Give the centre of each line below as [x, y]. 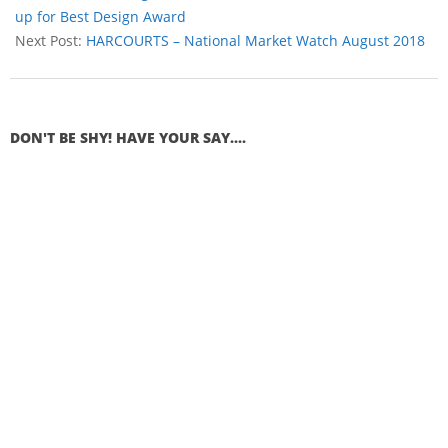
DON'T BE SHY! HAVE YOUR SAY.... [128, 137]
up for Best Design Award [100, 16]
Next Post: [50, 40]
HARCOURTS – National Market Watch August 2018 [255, 40]
